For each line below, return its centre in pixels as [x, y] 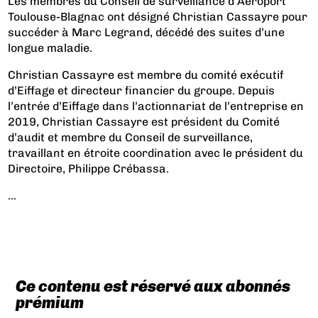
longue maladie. [50, 48]
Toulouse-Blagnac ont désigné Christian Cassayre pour [158, 16]
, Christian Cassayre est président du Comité [158, 121]
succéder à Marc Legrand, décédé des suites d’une [147, 32]
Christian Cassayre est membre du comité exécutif [146, 75]
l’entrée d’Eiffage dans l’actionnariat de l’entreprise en [156, 106]
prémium [49, 302]
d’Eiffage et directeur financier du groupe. [122, 90]
